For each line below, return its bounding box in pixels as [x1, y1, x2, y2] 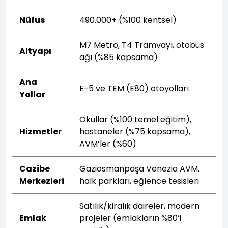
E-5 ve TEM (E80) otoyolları [79, 82, 189, 94]
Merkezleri [19, 175, 65, 187]
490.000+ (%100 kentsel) [79, 14, 177, 26]
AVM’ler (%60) [79, 137, 137, 150]
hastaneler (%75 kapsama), [79, 125, 191, 137]
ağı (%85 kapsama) [79, 51, 158, 63]
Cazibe [19, 162, 50, 175]
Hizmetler [19, 125, 62, 137]
